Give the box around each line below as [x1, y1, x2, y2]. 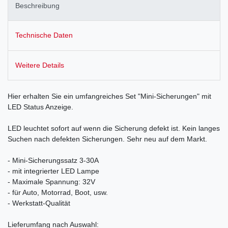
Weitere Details [15, 61, 64, 69]
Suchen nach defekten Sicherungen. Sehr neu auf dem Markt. [8, 134, 207, 143]
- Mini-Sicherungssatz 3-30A [8, 156, 99, 164]
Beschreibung [15, 2, 60, 10]
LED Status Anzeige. [8, 102, 73, 111]
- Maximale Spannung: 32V [8, 177, 95, 186]
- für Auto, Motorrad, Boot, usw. [8, 188, 108, 196]
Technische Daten [15, 31, 73, 40]
